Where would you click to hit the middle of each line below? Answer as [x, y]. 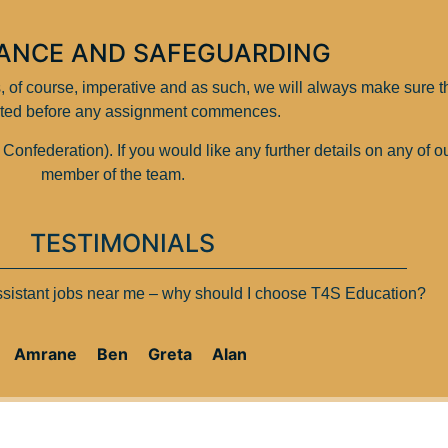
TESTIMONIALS [122, 243]
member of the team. [114, 174]
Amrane [45, 353]
